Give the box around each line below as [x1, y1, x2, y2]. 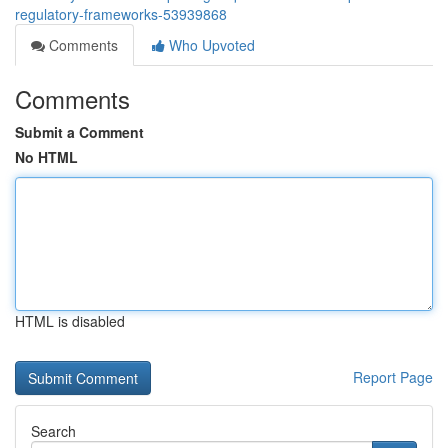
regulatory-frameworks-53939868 [15, 4, 227, 24]
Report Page [353, 367, 433, 387]
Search [31, 421, 76, 441]
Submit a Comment [15, 122, 144, 142]
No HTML [15, 147, 78, 167]
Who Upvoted [165, 35, 255, 55]
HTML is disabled [15, 311, 125, 331]
